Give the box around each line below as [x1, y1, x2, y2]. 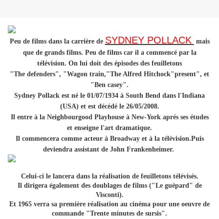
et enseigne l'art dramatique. [67, 124, 152, 132]
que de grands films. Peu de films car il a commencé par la [22, 49, 197, 57]
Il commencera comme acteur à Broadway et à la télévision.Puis [15, 135, 204, 143]
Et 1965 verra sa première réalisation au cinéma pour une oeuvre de [9, 200, 210, 208]
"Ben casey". [90, 81, 129, 89]
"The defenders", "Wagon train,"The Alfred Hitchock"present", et [10, 70, 209, 78]
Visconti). [95, 191, 124, 199]
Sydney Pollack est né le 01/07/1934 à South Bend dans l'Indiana [14, 92, 205, 100]
